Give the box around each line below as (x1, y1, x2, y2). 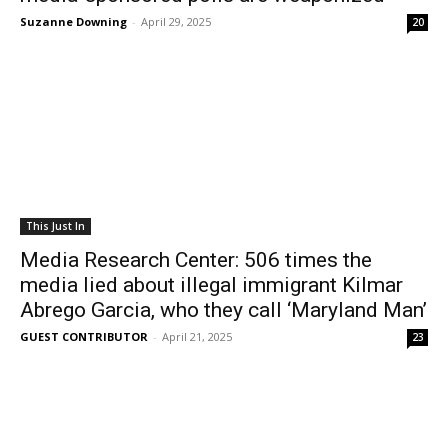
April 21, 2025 (162, 329, 232, 344)
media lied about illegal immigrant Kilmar (20, 273, 403, 297)
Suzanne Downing (20, 14, 127, 29)
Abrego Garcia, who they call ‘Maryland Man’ (20, 298, 427, 322)
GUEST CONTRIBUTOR (20, 329, 148, 344)
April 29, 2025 (141, 14, 211, 29)
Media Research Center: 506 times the (20, 248, 372, 272)
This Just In (26, 219, 85, 233)
